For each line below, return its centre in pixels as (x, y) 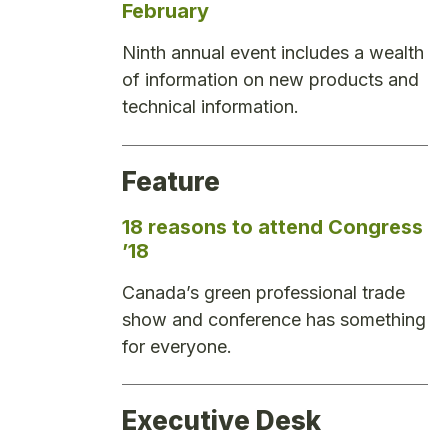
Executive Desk (221, 420)
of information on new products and (270, 80)
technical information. (210, 107)
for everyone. (177, 346)
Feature (171, 181)
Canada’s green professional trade (263, 292)
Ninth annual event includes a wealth (273, 53)
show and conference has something (274, 319)
